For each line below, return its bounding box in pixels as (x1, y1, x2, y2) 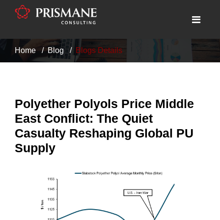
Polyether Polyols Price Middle (15, 97, 194, 110)
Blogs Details (76, 46, 122, 55)
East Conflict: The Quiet (15, 111, 153, 125)
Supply (15, 141, 55, 155)
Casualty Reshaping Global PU (15, 126, 193, 140)
